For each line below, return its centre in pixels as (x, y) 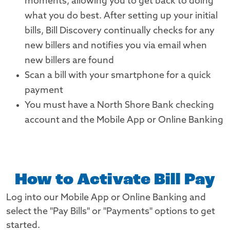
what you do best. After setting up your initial (121, 16)
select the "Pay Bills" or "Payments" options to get (111, 212)
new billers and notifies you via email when (116, 46)
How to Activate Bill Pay (115, 180)
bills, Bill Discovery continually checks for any (120, 31)
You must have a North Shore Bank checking (119, 106)
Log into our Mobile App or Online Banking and (106, 198)
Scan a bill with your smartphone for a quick (118, 76)
